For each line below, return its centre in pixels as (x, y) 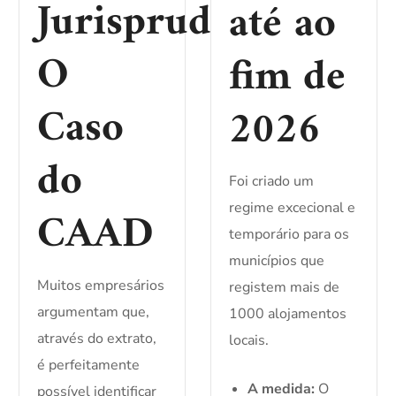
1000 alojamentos (288, 314)
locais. (249, 341)
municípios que (277, 261)
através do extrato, (97, 339)
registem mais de (284, 288)
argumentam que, (94, 312)
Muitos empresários (101, 286)
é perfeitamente (89, 366)
